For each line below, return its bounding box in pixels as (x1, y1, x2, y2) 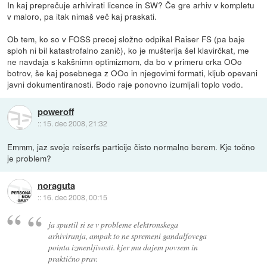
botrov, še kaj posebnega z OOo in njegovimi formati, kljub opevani (7, 67, 258, 79)
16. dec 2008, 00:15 (42, 191, 107, 202)
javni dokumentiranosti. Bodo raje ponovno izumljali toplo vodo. (7, 78, 244, 91)
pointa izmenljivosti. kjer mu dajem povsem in (48, 241, 198, 253)
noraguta (37, 178, 75, 192)
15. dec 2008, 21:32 (42, 117, 107, 128)
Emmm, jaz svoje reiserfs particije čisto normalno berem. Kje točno (7, 141, 256, 153)
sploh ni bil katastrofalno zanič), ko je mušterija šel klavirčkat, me (7, 44, 250, 57)
